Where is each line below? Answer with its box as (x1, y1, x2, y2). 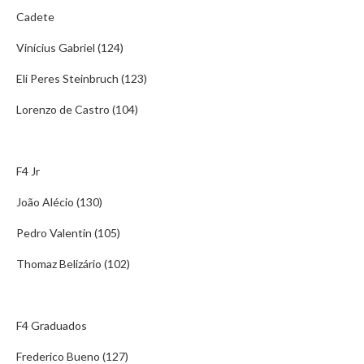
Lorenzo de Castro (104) (16, 102, 138, 116)
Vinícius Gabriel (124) (16, 41, 123, 54)
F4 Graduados (16, 318, 87, 332)
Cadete (16, 10, 54, 24)
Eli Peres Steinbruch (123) (16, 71, 147, 85)
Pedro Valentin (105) (16, 226, 120, 240)
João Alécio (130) (16, 195, 102, 209)
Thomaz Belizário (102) (16, 257, 130, 271)
